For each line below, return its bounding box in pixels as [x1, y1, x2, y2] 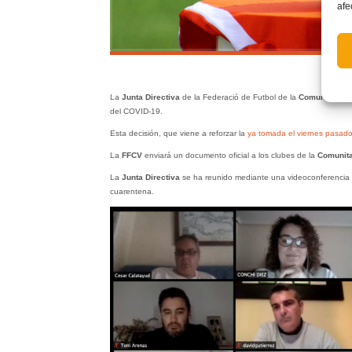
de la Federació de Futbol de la [179, 92, 299, 101]
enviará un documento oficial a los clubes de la [141, 150, 317, 159]
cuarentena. [109, 186, 154, 196]
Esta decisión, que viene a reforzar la [109, 128, 247, 137]
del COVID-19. [109, 106, 163, 115]
